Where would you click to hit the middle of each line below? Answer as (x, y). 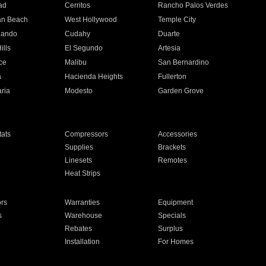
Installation (82, 242)
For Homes (176, 242)
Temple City (177, 20)
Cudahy (77, 34)
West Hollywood (91, 20)
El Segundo (83, 48)
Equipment (176, 202)
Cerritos (77, 5)
